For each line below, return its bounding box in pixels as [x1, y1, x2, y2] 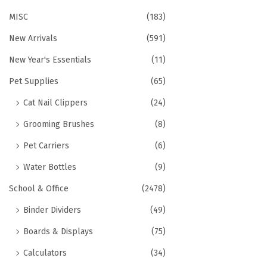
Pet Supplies [9, 76, 58, 86]
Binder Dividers [23, 205, 81, 215]
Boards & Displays [23, 226, 93, 237]
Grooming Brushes [23, 119, 94, 129]
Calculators [23, 248, 67, 258]
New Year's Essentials [9, 55, 91, 65]
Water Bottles [23, 162, 76, 172]
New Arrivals [9, 33, 57, 44]
